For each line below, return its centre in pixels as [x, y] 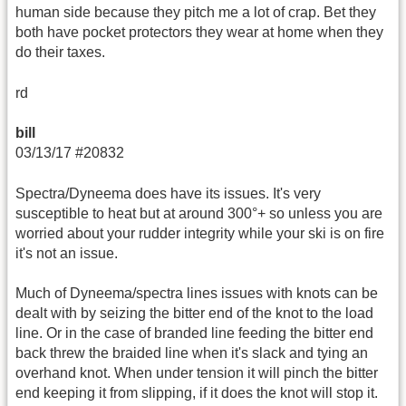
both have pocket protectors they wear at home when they [199, 33]
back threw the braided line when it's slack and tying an [192, 353]
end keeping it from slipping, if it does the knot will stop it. [197, 392]
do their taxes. [60, 53]
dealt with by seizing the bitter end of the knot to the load [194, 313]
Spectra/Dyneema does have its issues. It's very [168, 193]
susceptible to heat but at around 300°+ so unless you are [199, 213]
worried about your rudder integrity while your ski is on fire [200, 233]
